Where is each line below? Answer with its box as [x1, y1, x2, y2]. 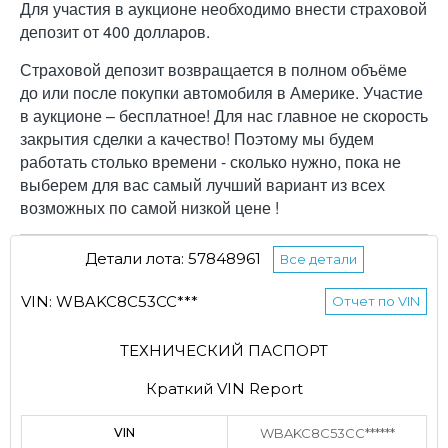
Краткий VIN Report [145, 378, 303, 398]
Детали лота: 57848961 [84, 248, 265, 268]
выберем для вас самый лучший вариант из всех [20, 172, 385, 196]
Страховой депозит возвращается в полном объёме [20, 57, 407, 81]
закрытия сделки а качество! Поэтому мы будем [20, 126, 374, 150]
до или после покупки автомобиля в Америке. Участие [20, 80, 423, 104]
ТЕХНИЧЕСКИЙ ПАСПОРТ [120, 340, 328, 360]
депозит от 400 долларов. [20, 19, 210, 43]
